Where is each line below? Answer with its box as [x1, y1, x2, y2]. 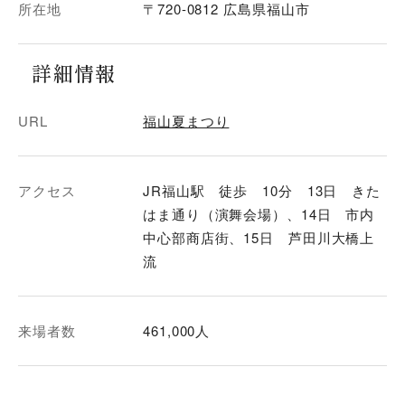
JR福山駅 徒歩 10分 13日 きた [143, 180, 381, 200]
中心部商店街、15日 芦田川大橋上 [143, 227, 375, 247]
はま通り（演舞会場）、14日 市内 [143, 203, 375, 223]
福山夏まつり [143, 110, 230, 130]
